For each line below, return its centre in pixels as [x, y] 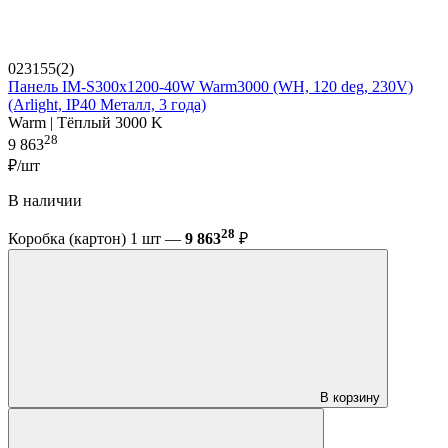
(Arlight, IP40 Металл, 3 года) [107, 104]
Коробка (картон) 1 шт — [96, 239]
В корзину [350, 398]
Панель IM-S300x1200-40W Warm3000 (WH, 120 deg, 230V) [210, 86]
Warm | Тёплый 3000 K [85, 122]
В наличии [45, 200]
